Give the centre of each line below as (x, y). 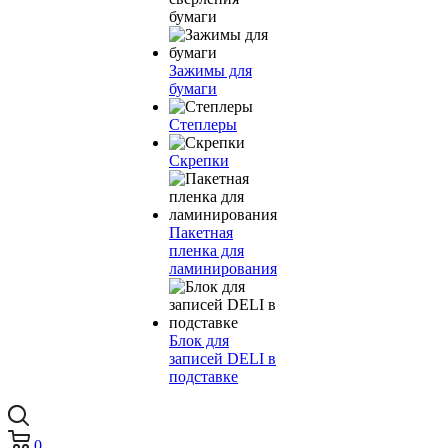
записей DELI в (222, 358)
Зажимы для (210, 70)
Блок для (199, 340)
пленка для (206, 250)
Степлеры (203, 124)
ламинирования (223, 268)
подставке (203, 376)
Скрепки (199, 160)
